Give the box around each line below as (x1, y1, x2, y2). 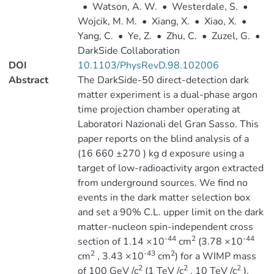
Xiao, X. (204, 15, 237, 28)
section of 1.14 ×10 (77, 235, 165, 248)
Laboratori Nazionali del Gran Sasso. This (77, 117, 259, 131)
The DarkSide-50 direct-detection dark (77, 73, 249, 87)
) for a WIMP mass (174, 250, 256, 263)
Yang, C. (77, 29, 113, 43)
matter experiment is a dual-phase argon (77, 88, 257, 102)
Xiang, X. (151, 15, 190, 28)
